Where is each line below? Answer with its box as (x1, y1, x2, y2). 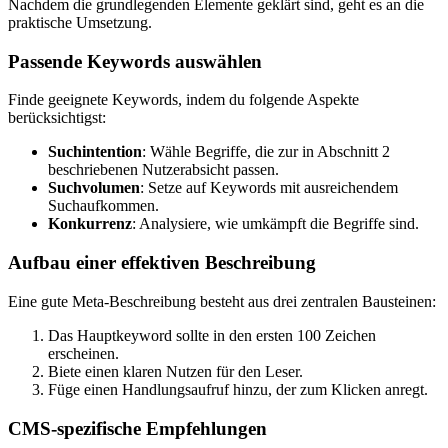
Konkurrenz (48, 215, 132, 233)
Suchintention (48, 143, 142, 161)
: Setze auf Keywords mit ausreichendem (140, 179, 398, 197)
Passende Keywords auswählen (8, 50, 262, 72)
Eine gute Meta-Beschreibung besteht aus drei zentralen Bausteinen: (8, 292, 436, 310)
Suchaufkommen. (48, 197, 159, 215)
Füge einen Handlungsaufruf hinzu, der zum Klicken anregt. (48, 380, 428, 398)
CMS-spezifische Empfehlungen (8, 417, 267, 439)
